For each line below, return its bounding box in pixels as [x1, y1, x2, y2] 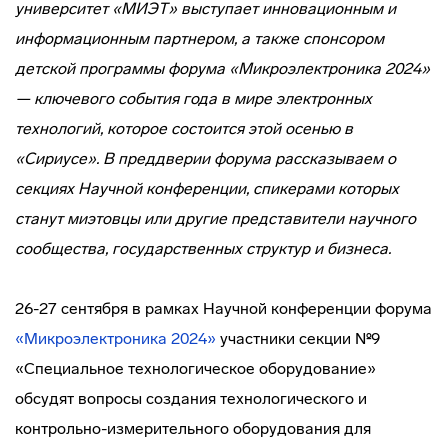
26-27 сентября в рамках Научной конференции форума [15, 299, 432, 318]
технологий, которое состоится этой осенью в [15, 119, 353, 138]
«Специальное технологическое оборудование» [15, 359, 376, 378]
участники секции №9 [216, 329, 380, 348]
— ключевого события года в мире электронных [15, 89, 372, 108]
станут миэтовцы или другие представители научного [15, 209, 416, 228]
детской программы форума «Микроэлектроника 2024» [15, 59, 430, 78]
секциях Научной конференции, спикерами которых [15, 179, 399, 198]
